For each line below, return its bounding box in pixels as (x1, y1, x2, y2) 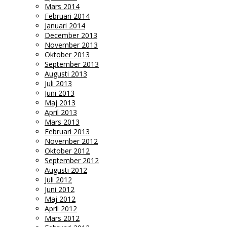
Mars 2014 (45, 2, 80, 11)
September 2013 (45, 59, 99, 69)
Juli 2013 (45, 79, 72, 88)
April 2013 (45, 107, 77, 117)
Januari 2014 (45, 21, 85, 30)
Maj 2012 (45, 194, 75, 204)
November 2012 (45, 136, 98, 146)
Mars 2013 (45, 117, 80, 127)
